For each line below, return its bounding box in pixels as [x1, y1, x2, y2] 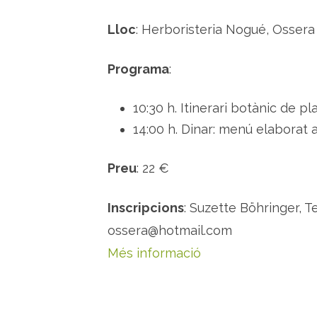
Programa [108, 62, 169, 76]
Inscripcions [108, 200, 184, 215]
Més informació [108, 246, 201, 260]
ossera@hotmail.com [108, 223, 232, 238]
